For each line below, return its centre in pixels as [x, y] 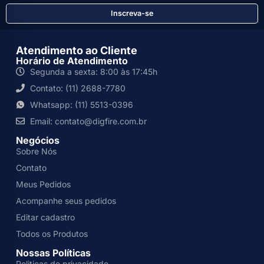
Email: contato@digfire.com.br [88, 121]
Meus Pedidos [43, 184]
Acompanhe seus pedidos [66, 200]
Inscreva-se [132, 13]
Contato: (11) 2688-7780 [77, 88]
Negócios [38, 140]
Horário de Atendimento [72, 60]
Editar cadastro [45, 217]
